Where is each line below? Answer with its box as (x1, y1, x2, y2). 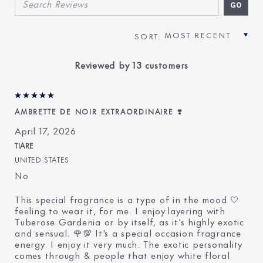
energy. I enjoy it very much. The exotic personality (15, 235, 242, 251)
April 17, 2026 (15, 122, 76, 137)
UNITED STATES (15, 153, 69, 165)
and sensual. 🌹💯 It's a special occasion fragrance (15, 224, 241, 240)
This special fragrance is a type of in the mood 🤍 (15, 191, 240, 206)
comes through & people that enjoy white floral (15, 247, 230, 262)
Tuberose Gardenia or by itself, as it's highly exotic (15, 213, 244, 228)
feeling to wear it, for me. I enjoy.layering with (15, 202, 225, 217)
